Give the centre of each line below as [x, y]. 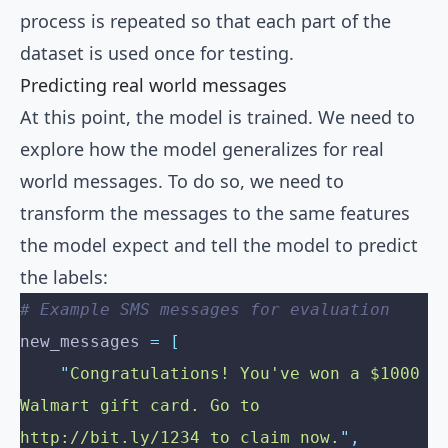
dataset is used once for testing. [157, 53]
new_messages [85, 342]
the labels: [64, 277]
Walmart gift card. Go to [140, 406]
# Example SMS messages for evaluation [205, 310]
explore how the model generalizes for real [202, 149]
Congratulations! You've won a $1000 [245, 374]
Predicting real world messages [153, 85]
